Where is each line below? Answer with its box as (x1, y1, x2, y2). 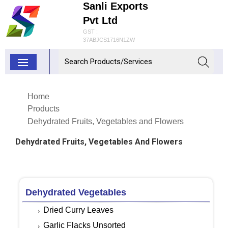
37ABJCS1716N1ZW (83, 36, 135, 43)
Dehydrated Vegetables (25, 187, 126, 198)
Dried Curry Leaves (43, 206, 113, 215)
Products (27, 104, 60, 113)
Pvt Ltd (83, 14, 118, 26)
